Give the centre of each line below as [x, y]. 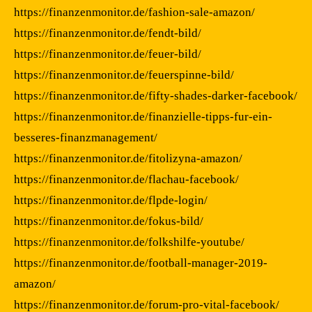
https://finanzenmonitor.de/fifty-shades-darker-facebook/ [156, 95]
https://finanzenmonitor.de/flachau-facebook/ [126, 179]
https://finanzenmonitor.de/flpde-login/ [111, 200]
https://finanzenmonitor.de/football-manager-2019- [141, 263]
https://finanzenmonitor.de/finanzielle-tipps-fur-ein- [143, 116]
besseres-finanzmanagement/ [86, 137]
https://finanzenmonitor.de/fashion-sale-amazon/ [134, 12]
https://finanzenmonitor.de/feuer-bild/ [108, 54]
